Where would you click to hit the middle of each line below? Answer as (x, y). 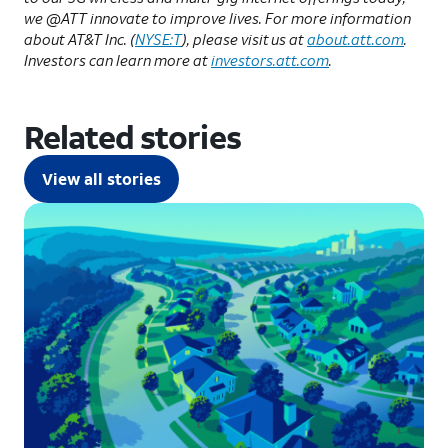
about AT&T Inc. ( (79, 38)
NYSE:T (158, 38)
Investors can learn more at (117, 59)
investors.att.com (270, 59)
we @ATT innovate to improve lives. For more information (217, 17)
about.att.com (355, 38)
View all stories (101, 178)
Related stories (132, 136)
